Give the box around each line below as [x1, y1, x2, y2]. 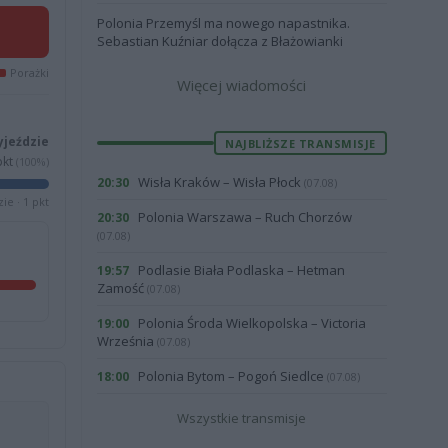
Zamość [96, 279, 147, 297]
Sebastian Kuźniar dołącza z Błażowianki [96, 32, 343, 50]
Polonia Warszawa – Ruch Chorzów [134, 208, 352, 226]
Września [96, 332, 157, 350]
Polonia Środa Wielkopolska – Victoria [134, 314, 366, 332]
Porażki [9, 65, 49, 80]
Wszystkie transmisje [177, 409, 307, 427]
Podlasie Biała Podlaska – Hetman [134, 261, 345, 279]
